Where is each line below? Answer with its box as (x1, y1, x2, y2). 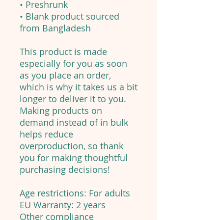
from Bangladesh (20, 22, 91, 34)
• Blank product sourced (20, 10, 119, 23)
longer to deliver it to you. (20, 93, 126, 105)
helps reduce (20, 128, 73, 140)
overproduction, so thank (20, 140, 123, 152)
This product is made (20, 46, 107, 58)
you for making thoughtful (20, 152, 128, 164)
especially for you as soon (20, 57, 127, 70)
